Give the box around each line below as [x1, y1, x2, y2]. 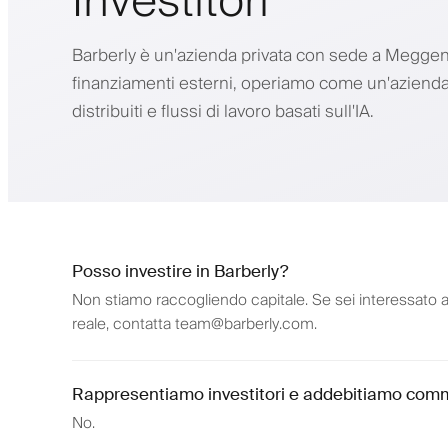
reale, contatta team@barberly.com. [72, 311, 317, 338]
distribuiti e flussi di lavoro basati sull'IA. [72, 96, 374, 126]
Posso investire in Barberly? [72, 260, 288, 283]
